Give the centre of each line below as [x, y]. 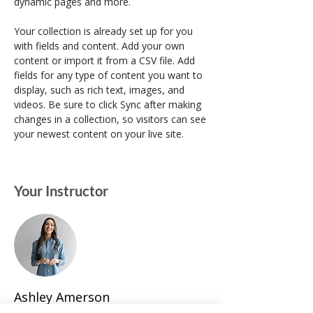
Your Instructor [61, 191]
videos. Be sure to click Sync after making [109, 104]
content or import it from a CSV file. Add [106, 60]
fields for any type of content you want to [110, 75]
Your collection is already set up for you [105, 31]
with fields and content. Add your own [101, 46]
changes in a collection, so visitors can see [111, 119]
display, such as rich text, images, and [101, 90]
